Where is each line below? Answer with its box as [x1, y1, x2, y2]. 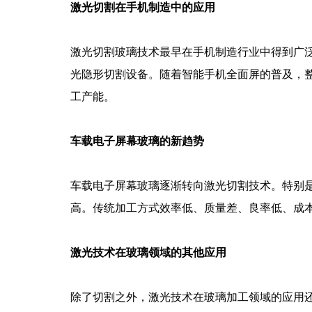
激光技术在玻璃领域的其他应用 [70, 247, 226, 258]
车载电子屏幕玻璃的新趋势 [70, 135, 204, 147]
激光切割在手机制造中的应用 [70, 1, 215, 13]
